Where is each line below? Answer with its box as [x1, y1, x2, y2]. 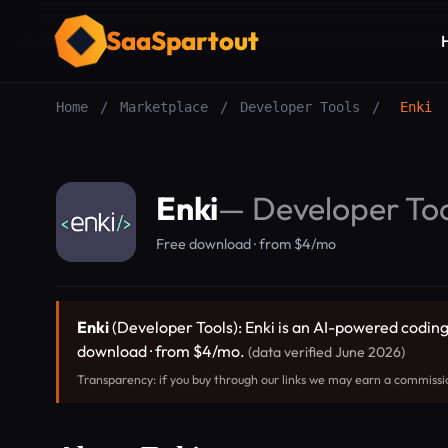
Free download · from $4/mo [156, 234, 336, 253]
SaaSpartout [106, 24, 259, 57]
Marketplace [120, 99, 208, 115]
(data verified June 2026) [248, 343, 405, 361]
